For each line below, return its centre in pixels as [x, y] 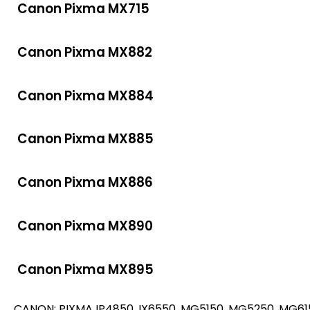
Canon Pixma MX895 [85, 269]
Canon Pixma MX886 [85, 183]
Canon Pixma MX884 [85, 95]
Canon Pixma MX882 [85, 53]
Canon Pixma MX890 [85, 226]
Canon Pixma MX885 [85, 139]
